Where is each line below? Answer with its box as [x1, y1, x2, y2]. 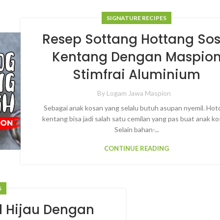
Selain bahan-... [114, 125, 159, 134]
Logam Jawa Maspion [107, 89, 171, 97]
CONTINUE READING [104, 144, 169, 152]
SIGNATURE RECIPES [107, 14, 167, 22]
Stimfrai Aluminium [73, 66, 201, 83]
